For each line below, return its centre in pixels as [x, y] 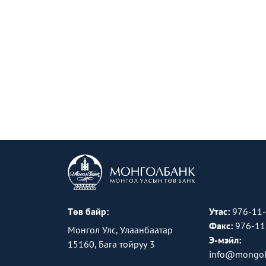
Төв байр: [88, 211]
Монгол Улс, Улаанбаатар [120, 229]
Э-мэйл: [225, 240]
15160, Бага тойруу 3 [111, 244]
